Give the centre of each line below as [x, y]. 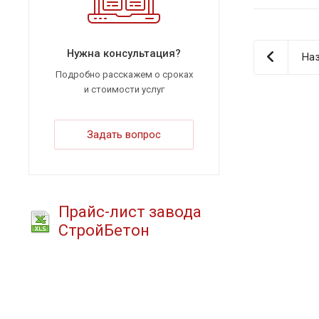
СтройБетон [104, 230]
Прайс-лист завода [130, 212]
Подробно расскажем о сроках [124, 74]
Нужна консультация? [124, 53]
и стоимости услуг [124, 89]
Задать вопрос [124, 135]
